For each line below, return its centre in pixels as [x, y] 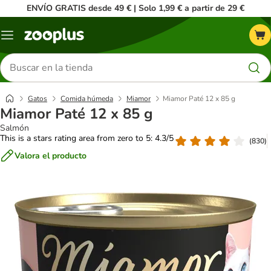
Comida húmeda [87, 99]
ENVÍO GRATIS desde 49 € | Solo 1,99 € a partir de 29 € [135, 8]
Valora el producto [51, 155]
